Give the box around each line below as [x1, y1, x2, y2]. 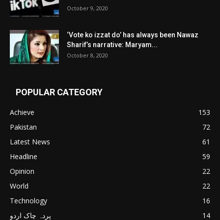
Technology [10, 196, 47, 206]
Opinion [10, 166, 34, 176]
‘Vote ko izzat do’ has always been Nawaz [67, 31, 198, 39]
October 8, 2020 [67, 52, 108, 59]
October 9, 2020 [67, 4, 108, 12]
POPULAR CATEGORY [16, 87, 103, 98]
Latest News [10, 137, 50, 147]
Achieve [10, 108, 34, 117]
